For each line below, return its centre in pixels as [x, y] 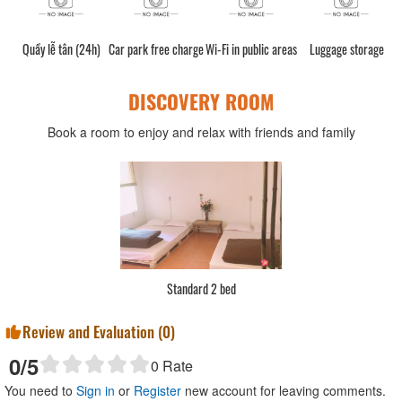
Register [157, 390]
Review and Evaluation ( [92, 331]
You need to [40, 390]
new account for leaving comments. [284, 390]
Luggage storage [346, 48]
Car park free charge [156, 48]
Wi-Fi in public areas [251, 48]
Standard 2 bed [201, 288]
